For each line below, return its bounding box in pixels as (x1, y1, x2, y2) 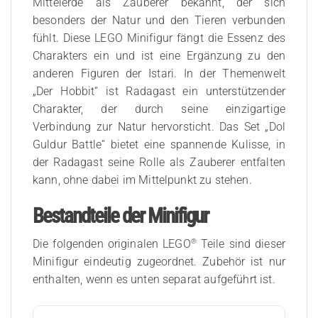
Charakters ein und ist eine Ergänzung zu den (33, 49, 285, 63)
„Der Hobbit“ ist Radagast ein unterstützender (33, 84, 285, 99)
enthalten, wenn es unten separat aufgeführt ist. (33, 272, 275, 286)
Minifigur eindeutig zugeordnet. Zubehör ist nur (33, 254, 285, 268)
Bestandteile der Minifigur (33, 204, 208, 229)
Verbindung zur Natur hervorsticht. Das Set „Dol (33, 120, 285, 134)
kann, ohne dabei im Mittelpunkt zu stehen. (33, 173, 252, 187)
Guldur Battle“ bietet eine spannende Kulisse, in (33, 138, 285, 152)
